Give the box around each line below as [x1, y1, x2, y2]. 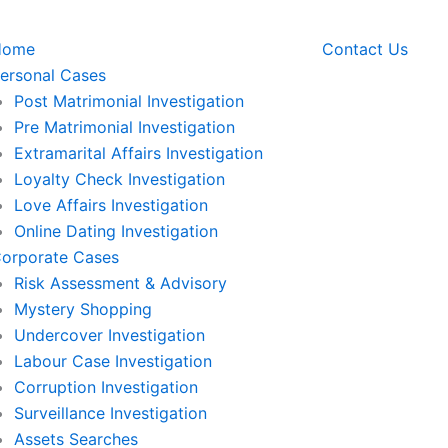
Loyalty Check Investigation [13, 169, 225, 189]
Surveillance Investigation [13, 403, 207, 423]
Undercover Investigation [13, 325, 205, 345]
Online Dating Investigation [13, 221, 218, 241]
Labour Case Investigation [13, 351, 212, 371]
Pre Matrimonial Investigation [13, 117, 235, 137]
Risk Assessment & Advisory [13, 273, 227, 293]
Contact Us [321, 39, 408, 59]
